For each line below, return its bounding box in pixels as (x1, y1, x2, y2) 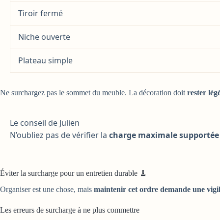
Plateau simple (18, 55, 73, 66)
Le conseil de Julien (10, 117, 80, 128)
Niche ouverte (18, 31, 70, 42)
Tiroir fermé (18, 7, 63, 19)
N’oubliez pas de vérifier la (10, 129, 109, 140)
